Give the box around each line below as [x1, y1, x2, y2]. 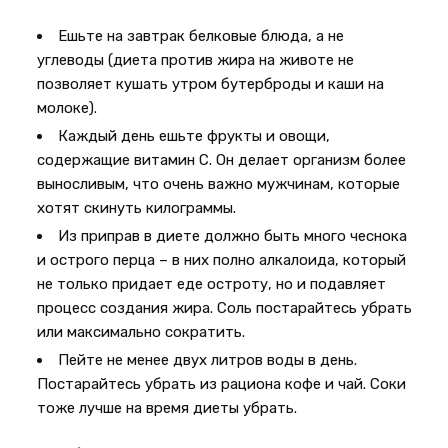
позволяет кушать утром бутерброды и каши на [37, 75, 385, 93]
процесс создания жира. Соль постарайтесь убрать [37, 299, 413, 317]
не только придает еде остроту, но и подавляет [37, 275, 387, 293]
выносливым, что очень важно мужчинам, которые [37, 175, 401, 193]
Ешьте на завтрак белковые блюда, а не [58, 27, 345, 45]
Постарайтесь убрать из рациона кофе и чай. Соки [37, 375, 407, 393]
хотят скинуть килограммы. [37, 199, 237, 217]
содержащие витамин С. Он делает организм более [37, 151, 407, 169]
